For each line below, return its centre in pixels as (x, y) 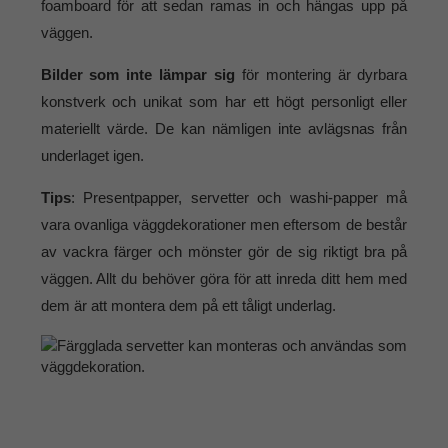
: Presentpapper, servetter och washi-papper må (239, 198)
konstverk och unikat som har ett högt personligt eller (224, 102)
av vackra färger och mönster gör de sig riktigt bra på (224, 252)
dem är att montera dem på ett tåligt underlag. (188, 306)
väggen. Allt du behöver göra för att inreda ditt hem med (224, 279)
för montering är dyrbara (321, 75)
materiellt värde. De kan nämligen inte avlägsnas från (224, 129)
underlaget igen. (92, 156)
